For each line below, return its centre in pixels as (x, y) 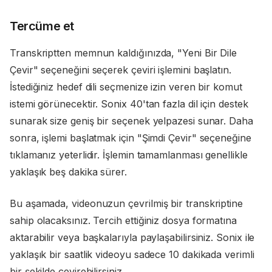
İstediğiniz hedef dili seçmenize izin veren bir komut (126, 87)
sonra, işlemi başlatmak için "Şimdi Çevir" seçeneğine (131, 138)
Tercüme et (42, 26)
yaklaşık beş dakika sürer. (68, 172)
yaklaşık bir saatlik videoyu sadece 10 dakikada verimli (132, 255)
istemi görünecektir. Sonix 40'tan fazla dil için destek (129, 104)
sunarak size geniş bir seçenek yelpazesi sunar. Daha (131, 121)
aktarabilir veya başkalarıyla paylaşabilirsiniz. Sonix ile (132, 238)
